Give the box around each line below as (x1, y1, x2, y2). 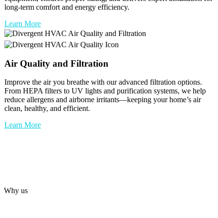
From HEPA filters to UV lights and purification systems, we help (4, 87, 206, 95)
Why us (4, 186, 28, 195)
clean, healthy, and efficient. (4, 104, 90, 113)
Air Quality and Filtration (4, 58, 109, 69)
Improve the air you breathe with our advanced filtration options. (4, 78, 202, 87)
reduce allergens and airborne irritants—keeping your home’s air (4, 95, 201, 104)
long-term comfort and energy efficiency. (4, 3, 129, 12)
